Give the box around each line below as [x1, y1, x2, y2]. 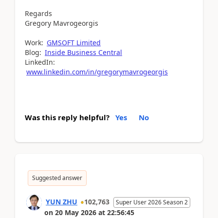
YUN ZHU [46, 197, 77, 206]
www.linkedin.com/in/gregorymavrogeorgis [26, 67, 168, 76]
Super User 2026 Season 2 [116, 198, 188, 206]
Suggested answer [32, 173, 82, 182]
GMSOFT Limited [47, 37, 101, 47]
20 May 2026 [55, 207, 96, 217]
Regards [25, 8, 52, 18]
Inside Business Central [45, 47, 122, 57]
